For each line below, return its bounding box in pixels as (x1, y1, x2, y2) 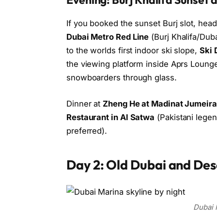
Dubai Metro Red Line (66, 32, 149, 42)
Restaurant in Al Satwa (66, 112, 155, 122)
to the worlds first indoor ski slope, (66, 46, 200, 56)
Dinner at (66, 98, 103, 108)
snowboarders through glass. (66, 73, 177, 83)
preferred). (66, 125, 108, 136)
